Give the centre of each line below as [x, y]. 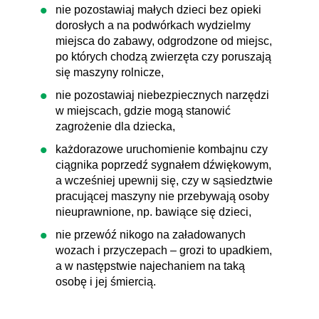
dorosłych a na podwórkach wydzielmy [153, 25]
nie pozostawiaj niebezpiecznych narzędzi [162, 95]
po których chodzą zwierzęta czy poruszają [163, 57]
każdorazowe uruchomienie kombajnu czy [162, 149]
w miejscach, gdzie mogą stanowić [143, 111]
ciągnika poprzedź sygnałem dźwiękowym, [163, 165]
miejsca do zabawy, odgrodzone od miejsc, [164, 41]
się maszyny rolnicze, [110, 72]
